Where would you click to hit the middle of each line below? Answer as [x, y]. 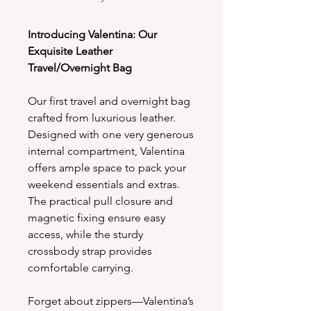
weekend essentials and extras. [105, 185]
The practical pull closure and [100, 201]
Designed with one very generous [111, 135]
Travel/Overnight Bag [80, 68]
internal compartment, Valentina [106, 151]
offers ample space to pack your [107, 168]
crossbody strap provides [90, 251]
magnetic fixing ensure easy [96, 218]
